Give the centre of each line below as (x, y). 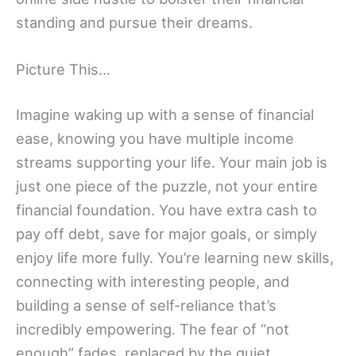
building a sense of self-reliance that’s (146, 306)
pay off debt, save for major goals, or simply (166, 234)
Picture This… (63, 70)
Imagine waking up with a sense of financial (165, 115)
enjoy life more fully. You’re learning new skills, (175, 258)
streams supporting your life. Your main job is (172, 163)
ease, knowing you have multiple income (155, 139)
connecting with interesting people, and (153, 282)
